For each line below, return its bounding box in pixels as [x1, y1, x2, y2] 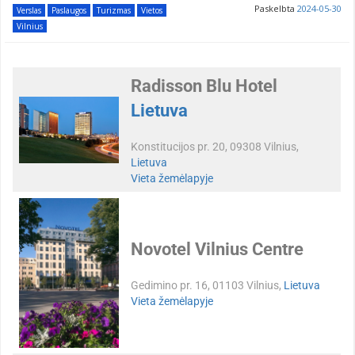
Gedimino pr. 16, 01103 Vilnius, [131, 278, 284, 292]
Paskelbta [254, 2, 297, 14]
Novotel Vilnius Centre [131, 239, 303, 259]
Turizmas [97, 4, 131, 16]
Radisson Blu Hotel [131, 75, 277, 96]
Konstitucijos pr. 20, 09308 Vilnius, [131, 139, 299, 153]
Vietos [141, 4, 162, 16]
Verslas [17, 4, 41, 16]
